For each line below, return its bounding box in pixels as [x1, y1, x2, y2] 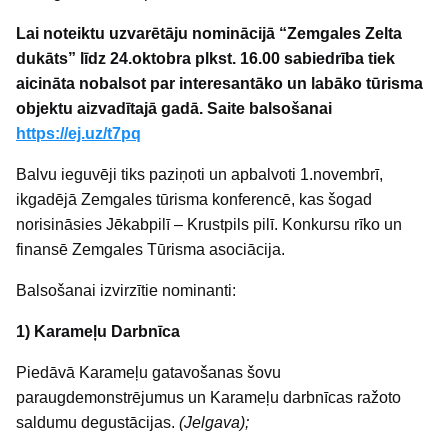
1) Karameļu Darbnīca [16, 323, 180, 340]
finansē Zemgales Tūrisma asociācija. [16, 241, 285, 258]
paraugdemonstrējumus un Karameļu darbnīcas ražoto [16, 389, 401, 406]
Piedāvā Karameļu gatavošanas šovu [16, 364, 281, 381]
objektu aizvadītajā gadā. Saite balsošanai [16, 100, 332, 117]
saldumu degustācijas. [16, 414, 179, 431]
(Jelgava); [179, 414, 253, 431]
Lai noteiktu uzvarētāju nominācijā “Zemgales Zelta [16, 25, 402, 42]
